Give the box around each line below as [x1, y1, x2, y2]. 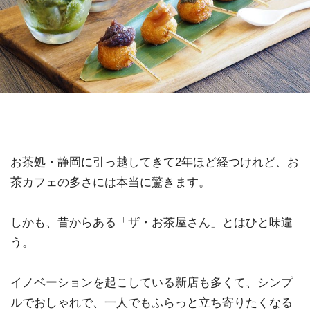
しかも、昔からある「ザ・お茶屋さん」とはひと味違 [10, 216, 293, 230]
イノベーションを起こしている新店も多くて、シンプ [10, 276, 293, 290]
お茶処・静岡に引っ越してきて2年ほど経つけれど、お [10, 156, 299, 170]
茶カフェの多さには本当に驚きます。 [10, 176, 210, 190]
